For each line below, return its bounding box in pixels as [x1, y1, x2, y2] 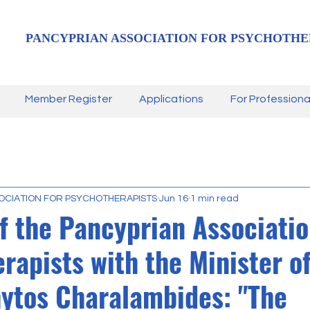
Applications [139, 93, 203, 104]
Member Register [25, 93, 112, 104]
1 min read [190, 193, 239, 203]
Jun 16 [159, 193, 188, 203]
